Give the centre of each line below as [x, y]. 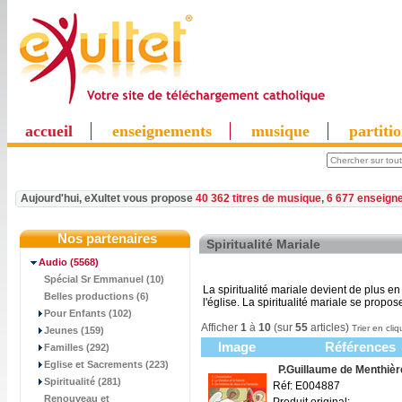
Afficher [221, 328]
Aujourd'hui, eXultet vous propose [108, 198]
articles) [328, 328]
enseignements [162, 131]
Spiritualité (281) [83, 381]
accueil [49, 131]
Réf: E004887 [306, 386]
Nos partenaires [107, 238]
